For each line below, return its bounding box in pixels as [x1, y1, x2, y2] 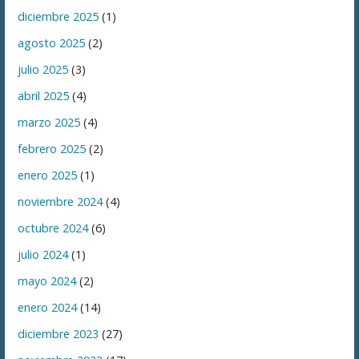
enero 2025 [18, 167, 78, 184]
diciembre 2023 [18, 326, 99, 342]
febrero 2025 [18, 141, 87, 157]
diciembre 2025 [18, 9, 99, 25]
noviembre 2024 [18, 194, 103, 210]
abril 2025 [18, 88, 70, 104]
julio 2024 [18, 247, 69, 263]
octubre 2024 [18, 220, 89, 236]
